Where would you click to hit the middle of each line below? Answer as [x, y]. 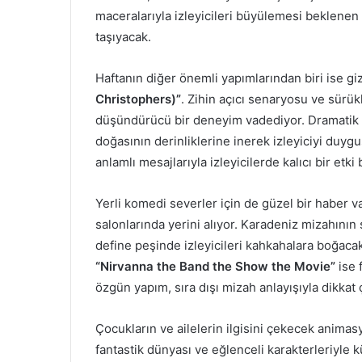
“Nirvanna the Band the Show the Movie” [215, 266]
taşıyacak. [123, 36]
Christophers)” [138, 99]
